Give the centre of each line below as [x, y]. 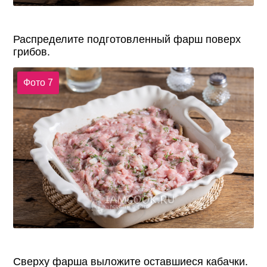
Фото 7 [38, 82]
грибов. [32, 52]
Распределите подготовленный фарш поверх [127, 40]
